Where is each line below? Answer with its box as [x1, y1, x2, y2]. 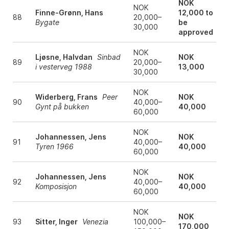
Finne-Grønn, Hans [35, 8, 103, 17]
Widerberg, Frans [35, 93, 98, 102]
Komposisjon [35, 182, 77, 191]
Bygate [35, 18, 59, 27]
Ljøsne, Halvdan [35, 53, 93, 62]
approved [178, 28, 213, 37]
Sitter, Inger [35, 217, 78, 226]
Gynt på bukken [35, 102, 89, 111]
